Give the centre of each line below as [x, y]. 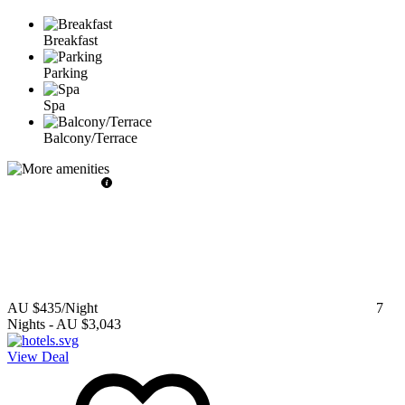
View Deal [38, 356]
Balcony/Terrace [90, 137]
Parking [66, 72]
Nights [26, 324]
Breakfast [71, 40]
